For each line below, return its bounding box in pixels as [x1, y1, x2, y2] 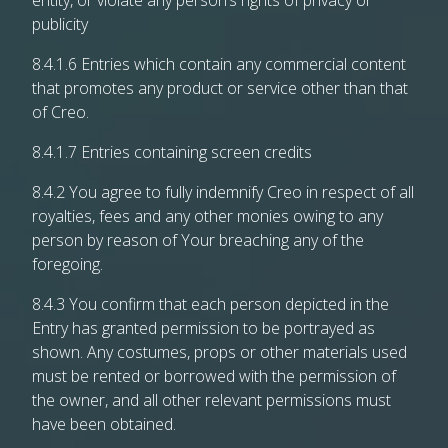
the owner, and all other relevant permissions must [32, 389, 391, 411]
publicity [32, 13, 88, 35]
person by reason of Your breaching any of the [32, 229, 364, 251]
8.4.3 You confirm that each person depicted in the [32, 293, 389, 315]
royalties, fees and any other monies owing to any [32, 205, 383, 227]
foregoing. [32, 253, 103, 275]
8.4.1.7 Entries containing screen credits [32, 141, 312, 163]
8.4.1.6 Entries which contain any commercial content [32, 53, 406, 75]
